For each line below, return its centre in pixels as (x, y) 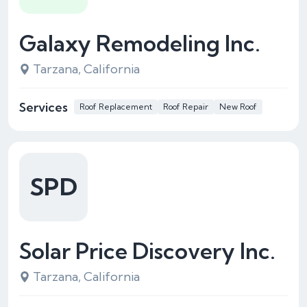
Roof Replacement (116, 107)
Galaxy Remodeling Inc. (140, 43)
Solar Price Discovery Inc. (147, 251)
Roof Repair (186, 107)
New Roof (238, 107)
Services (44, 107)
